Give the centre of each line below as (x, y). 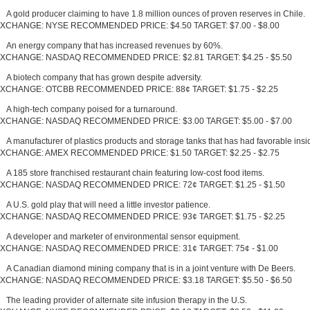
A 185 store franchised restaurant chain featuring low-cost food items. (135, 173)
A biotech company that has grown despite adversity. (104, 77)
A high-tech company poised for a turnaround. (92, 109)
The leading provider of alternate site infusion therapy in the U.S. (127, 300)
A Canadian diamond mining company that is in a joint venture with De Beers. (151, 268)
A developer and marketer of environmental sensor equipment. (123, 236)
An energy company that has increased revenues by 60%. (115, 45)
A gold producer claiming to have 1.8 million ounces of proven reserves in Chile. (156, 13)
